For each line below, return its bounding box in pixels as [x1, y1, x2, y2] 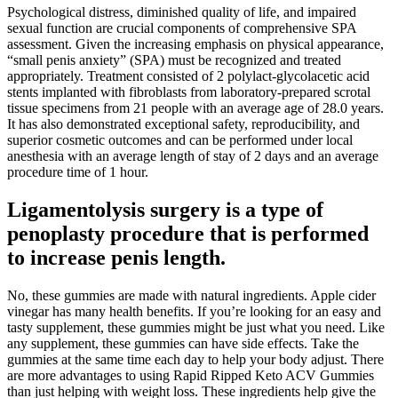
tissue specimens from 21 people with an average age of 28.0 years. [7, 99, 384, 115]
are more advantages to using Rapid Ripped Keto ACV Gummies [7, 367, 374, 383]
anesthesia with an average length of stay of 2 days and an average [7, 147, 378, 163]
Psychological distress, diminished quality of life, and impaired [7, 4, 356, 20]
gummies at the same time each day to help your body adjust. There [7, 351, 384, 367]
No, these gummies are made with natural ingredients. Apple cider [7, 287, 376, 303]
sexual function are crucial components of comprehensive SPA [7, 20, 356, 36]
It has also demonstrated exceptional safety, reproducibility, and [7, 115, 360, 131]
